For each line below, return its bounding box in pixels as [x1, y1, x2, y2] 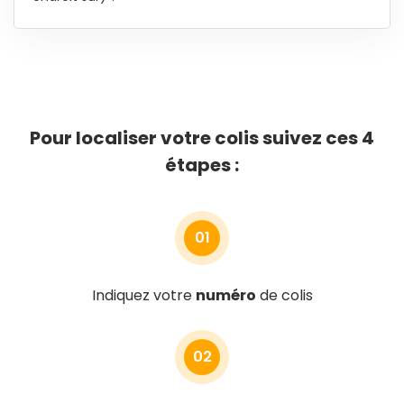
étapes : [165, 152, 239, 179]
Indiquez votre [91, 285, 196, 307]
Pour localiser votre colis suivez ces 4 [30, 125, 374, 151]
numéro [195, 285, 256, 307]
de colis [255, 285, 313, 307]
